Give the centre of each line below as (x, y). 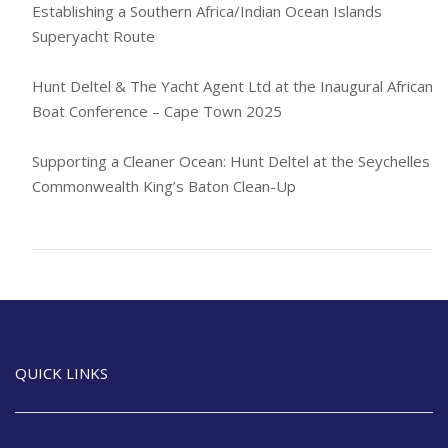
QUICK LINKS (61, 373)
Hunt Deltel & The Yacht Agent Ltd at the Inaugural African (232, 86)
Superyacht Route (93, 36)
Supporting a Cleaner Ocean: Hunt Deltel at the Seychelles (230, 161)
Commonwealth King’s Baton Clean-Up (163, 186)
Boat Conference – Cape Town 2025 (156, 111)
